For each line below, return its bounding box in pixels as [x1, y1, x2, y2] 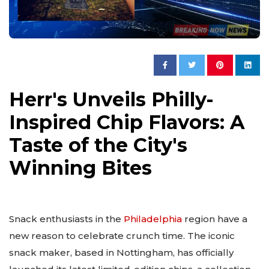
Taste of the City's [9, 133, 187, 157]
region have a [182, 213, 247, 225]
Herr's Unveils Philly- [9, 88, 214, 112]
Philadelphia [124, 213, 182, 225]
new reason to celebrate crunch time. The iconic [9, 230, 235, 242]
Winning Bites [9, 156, 152, 180]
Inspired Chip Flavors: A [9, 110, 245, 134]
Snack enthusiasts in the [9, 213, 124, 225]
